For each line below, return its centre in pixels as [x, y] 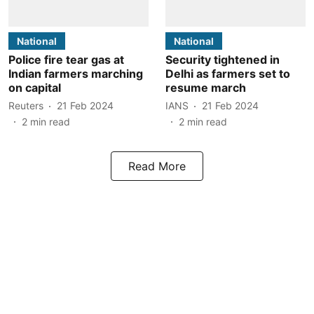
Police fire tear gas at [66, 59]
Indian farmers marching [76, 73]
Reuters [26, 105]
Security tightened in [223, 59]
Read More [157, 166]
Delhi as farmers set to [228, 73]
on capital [35, 87]
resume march [206, 87]
